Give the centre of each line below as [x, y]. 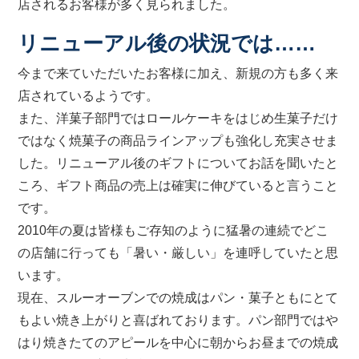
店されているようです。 [89, 96]
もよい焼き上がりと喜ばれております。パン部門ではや [178, 320]
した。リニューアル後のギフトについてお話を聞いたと [178, 163]
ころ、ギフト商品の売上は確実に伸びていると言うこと [178, 186]
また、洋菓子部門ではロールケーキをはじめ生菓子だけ [178, 118]
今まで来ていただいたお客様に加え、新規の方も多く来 [178, 73]
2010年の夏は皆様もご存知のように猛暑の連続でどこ [173, 230]
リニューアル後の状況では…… [167, 43]
